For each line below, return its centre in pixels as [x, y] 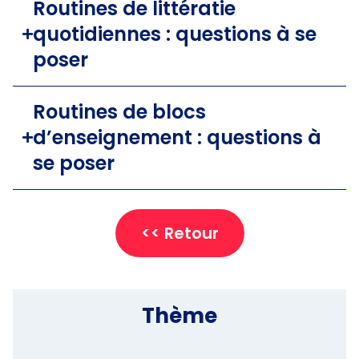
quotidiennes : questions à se [175, 34]
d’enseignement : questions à [177, 137]
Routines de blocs [119, 111]
